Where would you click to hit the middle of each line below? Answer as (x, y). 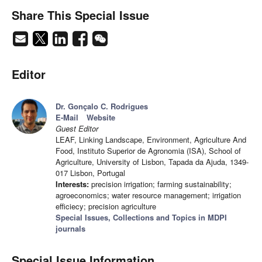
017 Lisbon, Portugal (90, 173)
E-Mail (67, 118)
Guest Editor (77, 129)
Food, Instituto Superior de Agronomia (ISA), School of (148, 151)
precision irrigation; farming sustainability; (160, 184)
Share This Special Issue (80, 15)
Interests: (72, 184)
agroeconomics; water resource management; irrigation (148, 195)
